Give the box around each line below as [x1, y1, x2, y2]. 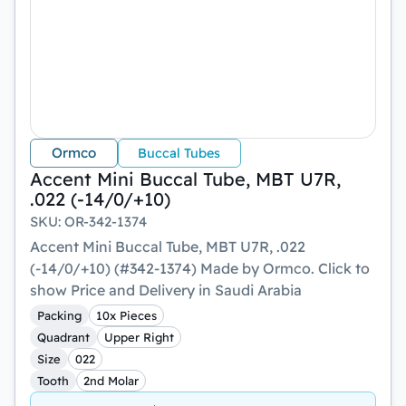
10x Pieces [96, 307, 157, 323]
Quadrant [37, 329, 90, 344]
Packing [37, 307, 82, 323]
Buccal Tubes [138, 144, 221, 161]
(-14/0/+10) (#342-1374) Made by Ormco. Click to [30, 259, 370, 277]
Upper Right [104, 329, 174, 344]
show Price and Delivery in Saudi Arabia [30, 281, 302, 299]
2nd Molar [83, 372, 139, 388]
